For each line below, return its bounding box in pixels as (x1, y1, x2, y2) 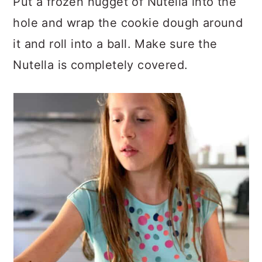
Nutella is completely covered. (13, 58, 188, 73)
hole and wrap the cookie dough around (13, 16, 243, 30)
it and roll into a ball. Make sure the (13, 37, 218, 51)
